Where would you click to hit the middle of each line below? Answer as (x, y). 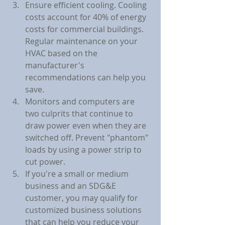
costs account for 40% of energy (87, 17)
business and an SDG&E (72, 186)
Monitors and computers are (81, 102)
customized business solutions (84, 210)
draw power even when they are (87, 126)
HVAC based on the (62, 53)
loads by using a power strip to (84, 150)
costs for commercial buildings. (85, 29)
